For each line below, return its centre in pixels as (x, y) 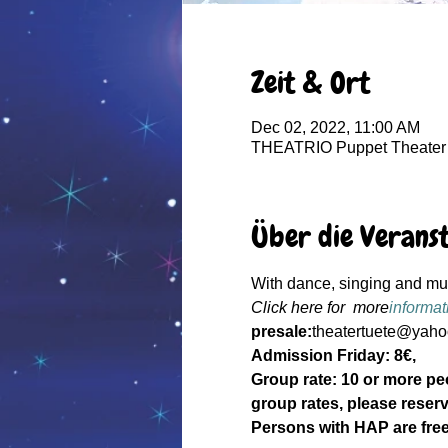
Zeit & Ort (310, 83)
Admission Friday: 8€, (335, 355)
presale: (281, 331)
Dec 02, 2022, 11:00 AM (335, 127)
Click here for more (319, 307)
